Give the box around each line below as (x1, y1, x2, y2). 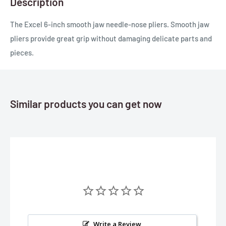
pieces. (10, 47, 34, 57)
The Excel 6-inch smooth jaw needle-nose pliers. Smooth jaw (10, 19, 209, 29)
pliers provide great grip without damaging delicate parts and (10, 33, 212, 43)
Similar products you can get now (10, 97, 162, 110)
